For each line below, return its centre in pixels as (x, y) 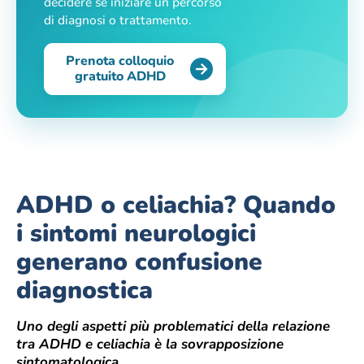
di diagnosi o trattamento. (118, 19)
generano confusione (139, 262)
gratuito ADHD (120, 76)
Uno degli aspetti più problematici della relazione (173, 326)
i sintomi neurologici (136, 233)
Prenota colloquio (120, 61)
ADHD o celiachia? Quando (176, 205)
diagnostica (84, 290)
